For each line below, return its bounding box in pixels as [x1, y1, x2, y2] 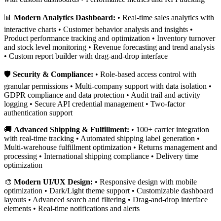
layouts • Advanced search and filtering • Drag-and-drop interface [4, 195, 208, 204]
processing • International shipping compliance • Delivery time [4, 152, 198, 161]
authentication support [4, 109, 73, 117]
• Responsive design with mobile [93, 178, 197, 186]
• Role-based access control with [93, 70, 196, 79]
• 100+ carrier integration [129, 125, 209, 134]
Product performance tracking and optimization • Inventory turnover [4, 34, 215, 43]
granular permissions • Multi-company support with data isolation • [4, 82, 212, 91]
